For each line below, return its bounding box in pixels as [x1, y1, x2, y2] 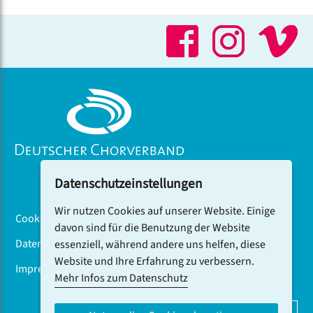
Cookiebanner [15, 211, 83, 227]
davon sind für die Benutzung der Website [54, 220, 250, 235]
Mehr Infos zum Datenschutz [54, 270, 188, 286]
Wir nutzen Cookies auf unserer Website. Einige [54, 203, 275, 219]
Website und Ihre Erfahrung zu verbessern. [54, 254, 254, 269]
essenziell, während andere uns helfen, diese [54, 237, 265, 252]
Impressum [15, 261, 69, 277]
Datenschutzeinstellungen [54, 174, 203, 194]
